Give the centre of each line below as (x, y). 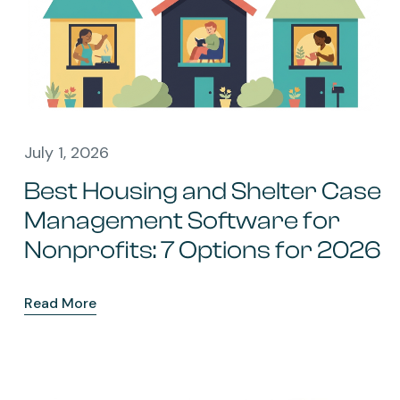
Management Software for (182, 220)
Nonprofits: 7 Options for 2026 (203, 250)
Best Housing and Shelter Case (203, 191)
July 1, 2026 (67, 152)
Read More (60, 303)
